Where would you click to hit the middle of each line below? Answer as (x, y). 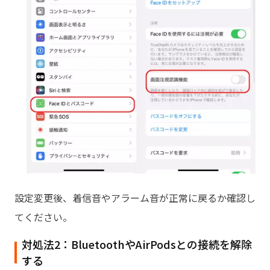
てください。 (43, 217)
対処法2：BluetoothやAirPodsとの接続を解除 (137, 244)
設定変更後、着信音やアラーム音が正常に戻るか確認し (135, 198)
